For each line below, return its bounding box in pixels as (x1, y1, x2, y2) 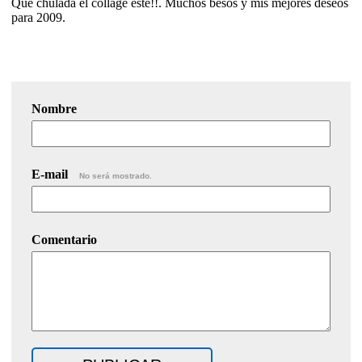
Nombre (32, 101, 77, 116)
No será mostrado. (79, 170, 152, 180)
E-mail (32, 166, 71, 181)
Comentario (32, 232, 97, 246)
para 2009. (11, 10, 65, 24)
